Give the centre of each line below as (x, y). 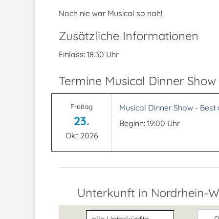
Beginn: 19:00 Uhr (150, 123)
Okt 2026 (82, 135)
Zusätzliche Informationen (129, 36)
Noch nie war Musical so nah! (110, 13)
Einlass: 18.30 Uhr (89, 54)
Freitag (82, 107)
